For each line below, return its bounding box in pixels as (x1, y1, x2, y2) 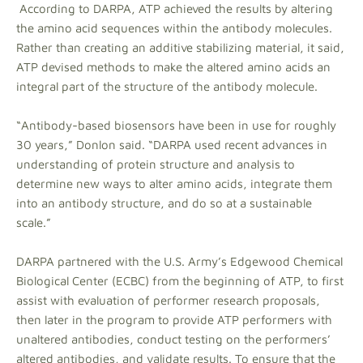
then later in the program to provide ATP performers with (16, 312, 332, 327)
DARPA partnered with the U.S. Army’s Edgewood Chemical (16, 254, 343, 268)
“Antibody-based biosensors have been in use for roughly (16, 117, 336, 132)
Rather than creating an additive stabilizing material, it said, (16, 40, 344, 54)
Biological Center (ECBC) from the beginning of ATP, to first (16, 273, 344, 288)
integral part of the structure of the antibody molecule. (16, 79, 318, 93)
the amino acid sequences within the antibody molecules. (16, 20, 332, 35)
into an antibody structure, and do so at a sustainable (16, 195, 312, 210)
